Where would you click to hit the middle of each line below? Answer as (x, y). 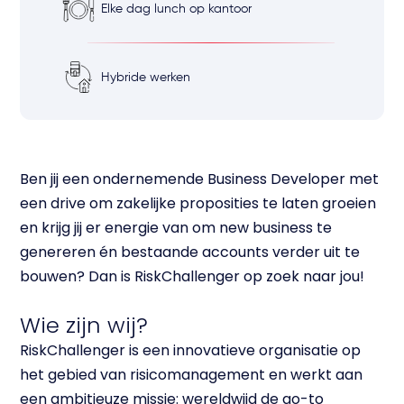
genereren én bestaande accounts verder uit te (190, 252)
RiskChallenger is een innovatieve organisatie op (191, 351)
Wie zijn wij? (84, 326)
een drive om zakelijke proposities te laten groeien (198, 204)
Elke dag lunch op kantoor (177, 9)
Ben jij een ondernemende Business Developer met (200, 179)
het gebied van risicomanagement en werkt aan (192, 375)
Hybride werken (146, 77)
